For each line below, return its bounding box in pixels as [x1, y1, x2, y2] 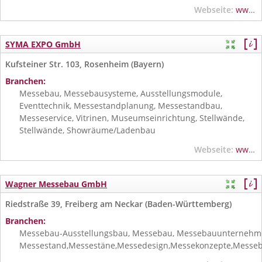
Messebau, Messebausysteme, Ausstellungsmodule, [19, 88, 222, 99]
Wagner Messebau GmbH [5, 178, 107, 189]
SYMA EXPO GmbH [5, 39, 81, 50]
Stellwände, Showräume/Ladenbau [19, 125, 156, 136]
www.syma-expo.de [235, 144, 249, 155]
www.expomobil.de [235, 4, 249, 15]
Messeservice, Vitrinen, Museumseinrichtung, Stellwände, [19, 112, 244, 123]
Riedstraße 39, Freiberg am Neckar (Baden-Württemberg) [5, 198, 232, 209]
